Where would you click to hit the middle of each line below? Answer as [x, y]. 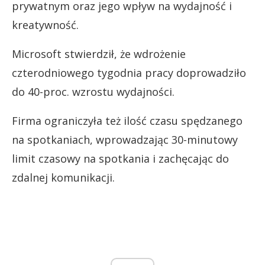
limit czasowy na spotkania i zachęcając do [120, 159]
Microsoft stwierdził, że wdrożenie [99, 54]
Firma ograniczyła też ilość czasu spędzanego [127, 121]
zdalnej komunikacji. [63, 177]
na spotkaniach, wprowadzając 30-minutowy [125, 140]
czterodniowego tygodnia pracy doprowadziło [129, 73]
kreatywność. [45, 25]
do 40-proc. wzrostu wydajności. [93, 92]
